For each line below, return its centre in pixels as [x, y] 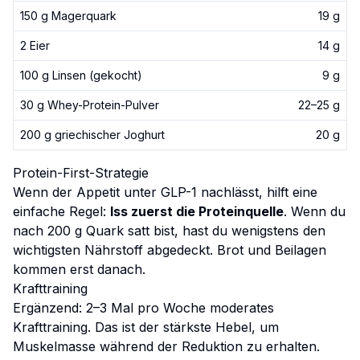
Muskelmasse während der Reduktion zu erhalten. [166, 346]
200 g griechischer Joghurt [92, 135]
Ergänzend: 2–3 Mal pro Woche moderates [143, 308]
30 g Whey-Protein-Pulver [90, 105]
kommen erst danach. [79, 269]
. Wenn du [315, 211]
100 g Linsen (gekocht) [81, 75]
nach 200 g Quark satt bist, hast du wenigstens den [169, 231]
